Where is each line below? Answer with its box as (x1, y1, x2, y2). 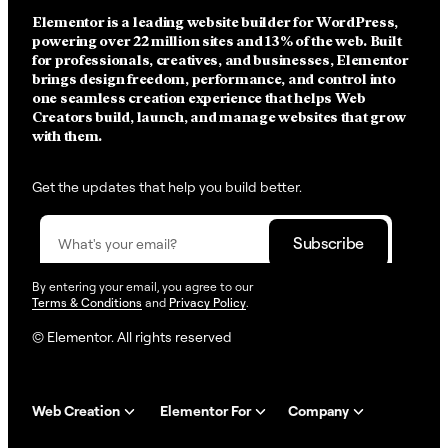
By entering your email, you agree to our (32, 278, 253, 294)
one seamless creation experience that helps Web (32, 89, 366, 107)
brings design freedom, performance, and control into (32, 70, 396, 88)
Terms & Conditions (32, 294, 142, 310)
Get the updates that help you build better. (32, 177, 302, 195)
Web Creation (32, 401, 120, 419)
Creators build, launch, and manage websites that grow (32, 108, 407, 126)
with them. (32, 127, 103, 145)
